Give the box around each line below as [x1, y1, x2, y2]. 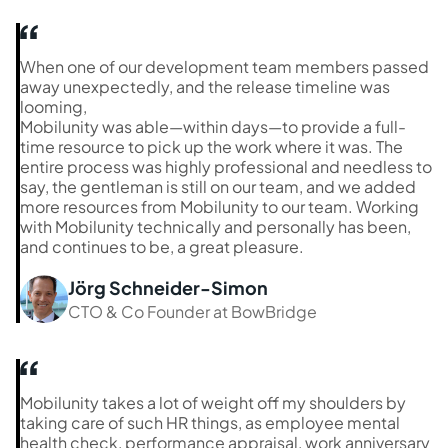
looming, [20, 95, 87, 117]
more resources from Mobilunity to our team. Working [20, 195, 419, 217]
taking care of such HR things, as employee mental [20, 411, 400, 433]
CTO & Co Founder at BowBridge [68, 300, 317, 322]
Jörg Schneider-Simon [68, 275, 268, 299]
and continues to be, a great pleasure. [20, 235, 304, 257]
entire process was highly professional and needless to [20, 155, 432, 177]
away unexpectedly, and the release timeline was [20, 75, 390, 97]
